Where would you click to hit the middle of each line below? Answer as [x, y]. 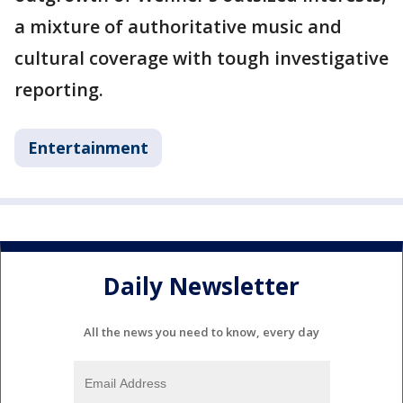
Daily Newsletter [201, 286]
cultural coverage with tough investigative [201, 58]
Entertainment [88, 148]
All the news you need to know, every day [201, 332]
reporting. [59, 90]
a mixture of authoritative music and [178, 27]
